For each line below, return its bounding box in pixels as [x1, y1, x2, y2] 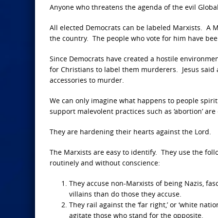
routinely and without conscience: [50, 158, 160, 167]
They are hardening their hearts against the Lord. [50, 127, 211, 136]
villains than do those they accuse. [69, 189, 182, 199]
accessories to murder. [50, 75, 124, 85]
